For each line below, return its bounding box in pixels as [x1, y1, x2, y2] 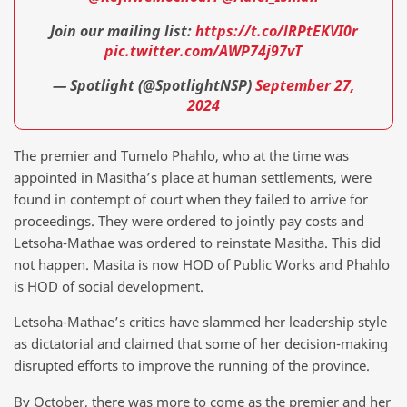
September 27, [254, 74, 355, 95]
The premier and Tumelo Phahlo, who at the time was [14, 145, 349, 164]
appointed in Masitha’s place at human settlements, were [14, 167, 372, 186]
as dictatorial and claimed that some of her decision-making [14, 334, 388, 353]
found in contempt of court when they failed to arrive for [14, 189, 368, 208]
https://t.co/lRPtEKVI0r [194, 21, 358, 42]
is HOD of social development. [14, 276, 203, 295]
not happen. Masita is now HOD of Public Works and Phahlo [14, 254, 390, 273]
